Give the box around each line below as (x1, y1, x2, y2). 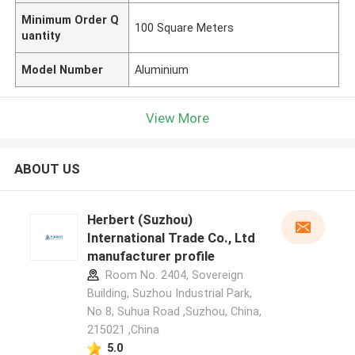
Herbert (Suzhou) (86, 212, 193, 228)
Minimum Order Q (21, 13, 120, 26)
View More (146, 109, 209, 126)
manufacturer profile (86, 248, 215, 265)
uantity (21, 29, 61, 42)
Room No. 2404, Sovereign (101, 269, 243, 282)
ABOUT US (13, 161, 80, 177)
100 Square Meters (135, 21, 235, 34)
